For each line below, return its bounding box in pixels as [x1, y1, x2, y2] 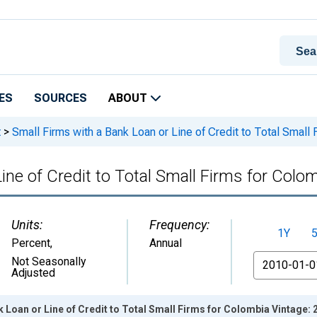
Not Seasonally [11, 255, 86, 268]
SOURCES [34, 91, 87, 105]
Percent [11, 236, 50, 250]
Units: [11, 217, 42, 232]
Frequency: [149, 217, 209, 232]
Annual [149, 236, 182, 250]
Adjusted [11, 266, 55, 279]
